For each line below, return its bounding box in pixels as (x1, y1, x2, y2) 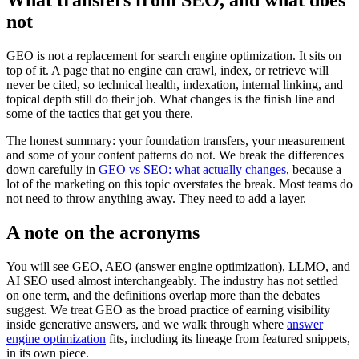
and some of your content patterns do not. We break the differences (6, 148, 344, 163)
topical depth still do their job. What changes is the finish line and (6, 92, 335, 107)
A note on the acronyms (6, 222, 200, 244)
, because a (286, 163, 341, 177)
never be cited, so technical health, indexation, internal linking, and (6, 78, 343, 92)
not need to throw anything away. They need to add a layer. (6, 192, 306, 206)
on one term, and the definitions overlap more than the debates (6, 288, 320, 303)
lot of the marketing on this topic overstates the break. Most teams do (6, 177, 353, 192)
